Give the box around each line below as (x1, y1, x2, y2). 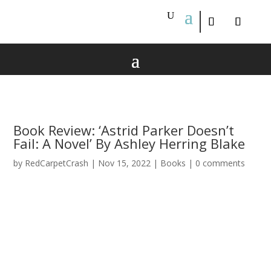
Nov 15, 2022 (98, 157, 151, 169)
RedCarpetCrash (25, 157, 89, 169)
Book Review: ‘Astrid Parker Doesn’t (13, 121, 235, 139)
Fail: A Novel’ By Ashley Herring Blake (13, 134, 246, 152)
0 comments (195, 157, 246, 169)
